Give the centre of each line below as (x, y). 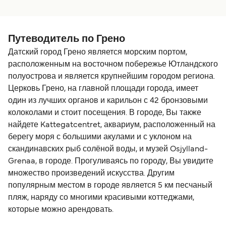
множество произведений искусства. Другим (91, 174)
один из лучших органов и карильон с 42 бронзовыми (108, 101)
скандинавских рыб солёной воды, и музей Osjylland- (108, 150)
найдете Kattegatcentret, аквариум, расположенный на (112, 125)
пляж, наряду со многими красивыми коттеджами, (101, 198)
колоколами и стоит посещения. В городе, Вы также (105, 113)
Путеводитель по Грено (67, 40)
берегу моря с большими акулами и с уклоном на (100, 137)
